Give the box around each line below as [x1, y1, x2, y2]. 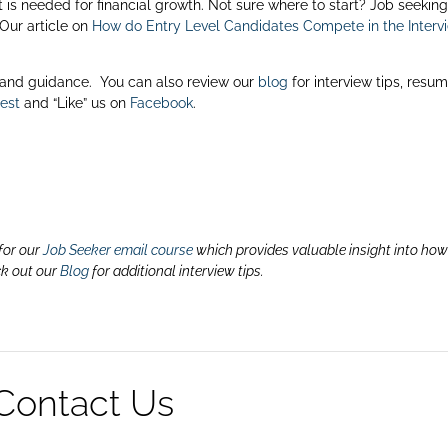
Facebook [130, 95, 194, 111]
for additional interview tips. [89, 263, 268, 279]
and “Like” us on [20, 95, 131, 111]
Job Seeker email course [40, 242, 194, 258]
